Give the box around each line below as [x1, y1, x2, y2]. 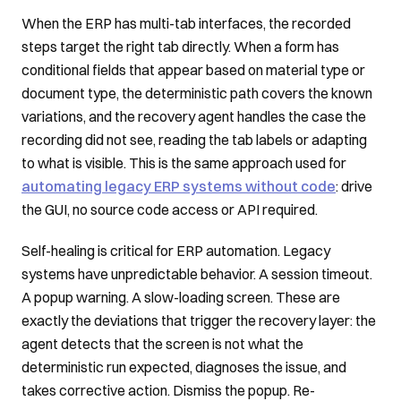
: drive [336, 177, 372, 195]
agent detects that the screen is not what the [21, 335, 303, 353]
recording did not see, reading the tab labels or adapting [21, 131, 367, 149]
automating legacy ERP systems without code [21, 177, 336, 195]
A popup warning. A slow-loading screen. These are [21, 288, 340, 306]
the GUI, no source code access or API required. [21, 200, 318, 218]
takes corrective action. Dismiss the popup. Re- [21, 381, 315, 399]
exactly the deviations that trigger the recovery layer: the [21, 311, 376, 329]
